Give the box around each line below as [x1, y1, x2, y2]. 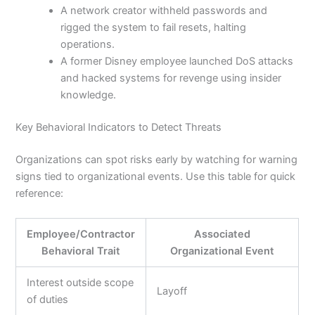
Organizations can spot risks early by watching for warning [15, 153, 298, 166]
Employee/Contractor [27, 228, 136, 241]
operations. [60, 38, 115, 51]
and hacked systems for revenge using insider [60, 72, 282, 85]
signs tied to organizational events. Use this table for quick [15, 169, 296, 183]
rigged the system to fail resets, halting [60, 21, 247, 34]
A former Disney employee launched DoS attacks [60, 55, 294, 68]
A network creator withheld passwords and [60, 4, 268, 18]
